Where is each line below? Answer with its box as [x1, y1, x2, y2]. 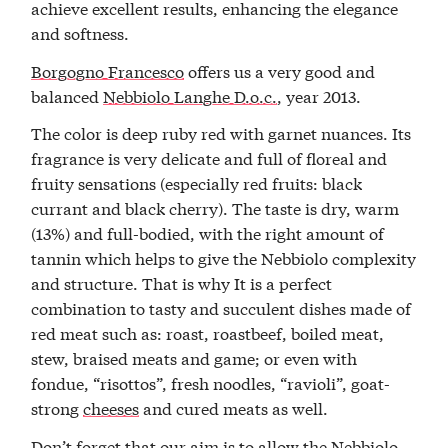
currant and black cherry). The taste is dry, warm [31, 196, 400, 220]
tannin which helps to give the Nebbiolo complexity [31, 246, 417, 270]
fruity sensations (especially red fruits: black [31, 171, 363, 195]
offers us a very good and [184, 58, 376, 82]
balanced [31, 83, 104, 107]
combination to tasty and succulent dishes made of [31, 296, 412, 320]
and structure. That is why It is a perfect [31, 271, 333, 295]
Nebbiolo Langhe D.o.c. [103, 83, 278, 107]
